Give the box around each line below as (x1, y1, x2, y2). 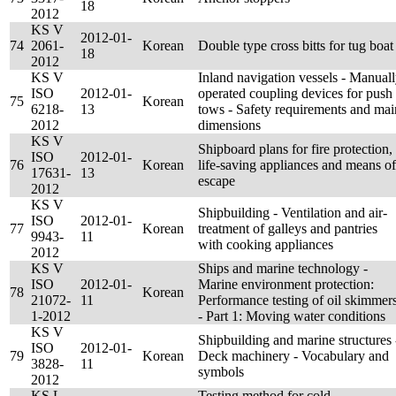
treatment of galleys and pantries (198, 221, 377, 236)
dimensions (198, 118, 261, 133)
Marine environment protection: (198, 277, 374, 292)
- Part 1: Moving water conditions (198, 308, 385, 324)
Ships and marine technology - (198, 261, 368, 276)
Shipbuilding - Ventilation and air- (198, 205, 387, 220)
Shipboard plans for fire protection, (198, 141, 392, 156)
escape (198, 173, 235, 188)
